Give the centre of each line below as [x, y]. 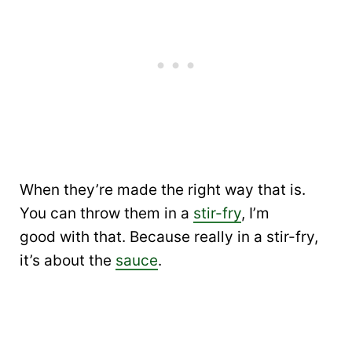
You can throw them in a [106, 213]
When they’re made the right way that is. [163, 190]
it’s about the [68, 260]
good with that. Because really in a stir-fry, [169, 237]
